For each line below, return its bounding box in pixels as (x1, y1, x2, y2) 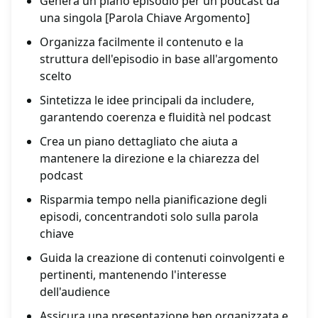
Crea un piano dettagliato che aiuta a (40, 133, 238, 150)
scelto (40, 68, 72, 84)
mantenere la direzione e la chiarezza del (40, 150, 259, 167)
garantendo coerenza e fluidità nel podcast (40, 109, 271, 126)
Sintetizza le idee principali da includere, (40, 92, 254, 109)
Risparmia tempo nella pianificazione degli (40, 192, 267, 208)
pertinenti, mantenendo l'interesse (40, 267, 226, 283)
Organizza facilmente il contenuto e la (40, 34, 243, 50)
